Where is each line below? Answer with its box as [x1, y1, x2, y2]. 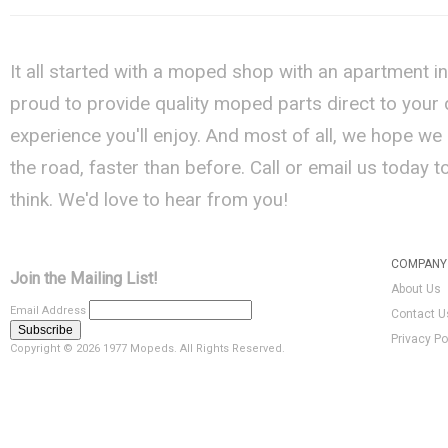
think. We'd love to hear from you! [10, 189, 288, 211]
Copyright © [10, 342, 76, 356]
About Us [391, 282, 441, 296]
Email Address [10, 304, 89, 318]
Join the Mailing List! [10, 268, 158, 288]
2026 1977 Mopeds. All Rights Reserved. [76, 342, 285, 356]
